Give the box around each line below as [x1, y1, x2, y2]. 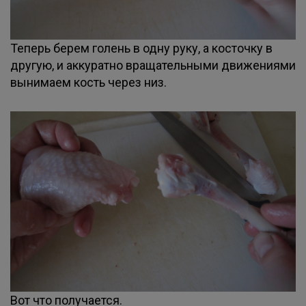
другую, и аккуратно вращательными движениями [10, 58, 296, 72]
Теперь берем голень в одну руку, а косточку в [10, 41, 273, 55]
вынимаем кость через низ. [10, 75, 167, 89]
